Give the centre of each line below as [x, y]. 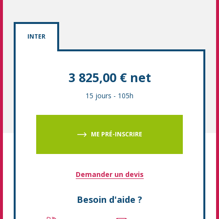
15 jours [99, 96]
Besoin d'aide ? [109, 199]
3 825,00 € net [109, 77]
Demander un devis [109, 174]
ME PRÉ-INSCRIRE [116, 134]
